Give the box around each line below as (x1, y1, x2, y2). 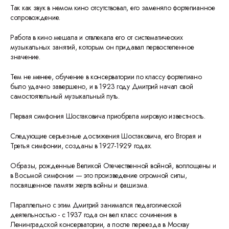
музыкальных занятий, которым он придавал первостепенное (10, 42, 194, 52)
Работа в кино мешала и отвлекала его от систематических (10, 32, 183, 42)
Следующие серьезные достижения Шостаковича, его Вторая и (10, 131, 201, 141)
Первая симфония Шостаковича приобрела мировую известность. (10, 111, 205, 121)
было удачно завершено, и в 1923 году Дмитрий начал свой (10, 81, 193, 91)
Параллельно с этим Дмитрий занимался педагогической (10, 200, 181, 210)
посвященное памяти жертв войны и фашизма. (10, 180, 149, 190)
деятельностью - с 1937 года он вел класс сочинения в (10, 210, 177, 220)
